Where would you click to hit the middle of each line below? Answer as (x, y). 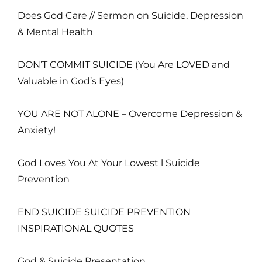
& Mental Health (55, 32)
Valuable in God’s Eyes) (71, 81)
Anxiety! (37, 130)
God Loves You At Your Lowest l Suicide (109, 163)
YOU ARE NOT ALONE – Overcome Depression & (130, 113)
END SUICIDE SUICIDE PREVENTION (104, 212)
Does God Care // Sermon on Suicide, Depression (130, 15)
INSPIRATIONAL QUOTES (76, 228)
